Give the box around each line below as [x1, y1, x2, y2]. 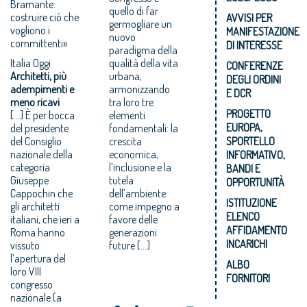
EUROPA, [226, 120, 263, 134]
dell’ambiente [109, 186, 167, 200]
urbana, [109, 69, 143, 83]
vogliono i [10, 23, 50, 37]
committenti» [10, 36, 67, 50]
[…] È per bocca [10, 108, 75, 122]
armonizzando [109, 82, 171, 96]
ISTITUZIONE [226, 195, 278, 210]
